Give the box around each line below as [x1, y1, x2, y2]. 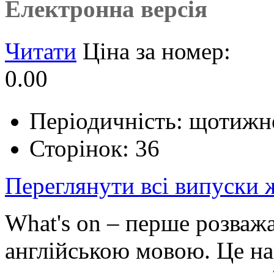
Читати [5, 37, 76, 64]
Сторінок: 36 [29, 135, 160, 161]
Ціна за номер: [83, 37, 231, 64]
